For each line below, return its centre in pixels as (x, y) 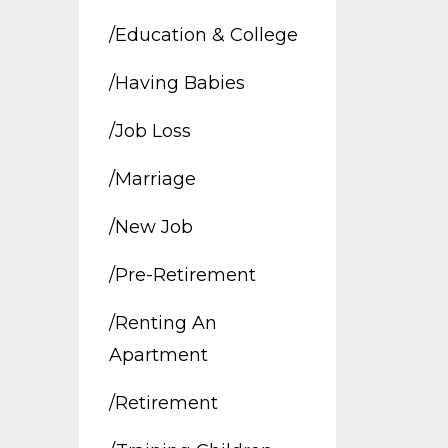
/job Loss (149, 131)
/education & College (203, 35)
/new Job (150, 227)
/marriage (152, 179)
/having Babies (176, 83)
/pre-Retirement (182, 275)
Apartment (158, 355)
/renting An (162, 323)
